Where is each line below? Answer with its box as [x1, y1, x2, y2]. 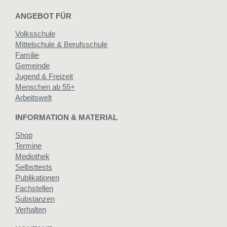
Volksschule [15, 29, 55, 39]
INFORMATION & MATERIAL [15, 113, 118, 122]
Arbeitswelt [15, 93, 52, 102]
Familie [15, 51, 39, 60]
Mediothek [15, 152, 50, 161]
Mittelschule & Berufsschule [15, 40, 107, 49]
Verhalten [15, 205, 46, 214]
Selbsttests [15, 163, 52, 172]
